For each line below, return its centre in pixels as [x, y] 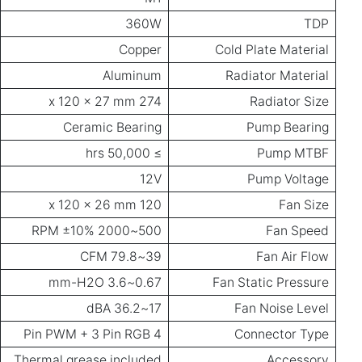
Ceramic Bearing [112, 128]
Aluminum [132, 76]
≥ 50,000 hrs [156, 154]
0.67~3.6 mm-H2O [148, 283]
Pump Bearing [288, 128]
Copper [140, 50]
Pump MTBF [293, 154]
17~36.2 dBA [155, 309]
